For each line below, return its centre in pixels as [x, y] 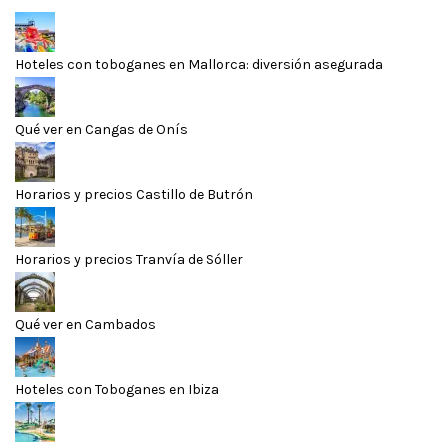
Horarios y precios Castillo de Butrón [134, 194]
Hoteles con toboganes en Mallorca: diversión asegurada [199, 64]
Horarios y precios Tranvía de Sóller [129, 259]
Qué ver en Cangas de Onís [101, 129]
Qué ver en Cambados [85, 324]
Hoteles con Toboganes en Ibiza [117, 389]
